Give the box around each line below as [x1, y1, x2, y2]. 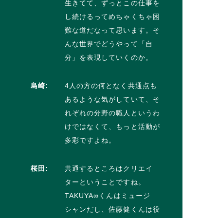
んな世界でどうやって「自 [64, 39, 153, 48]
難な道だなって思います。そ [64, 26, 161, 34]
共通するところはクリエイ [64, 164, 153, 172]
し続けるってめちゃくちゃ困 [64, 12, 161, 20]
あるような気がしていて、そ [64, 95, 161, 103]
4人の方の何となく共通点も [64, 81, 158, 90]
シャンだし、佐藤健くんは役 [64, 205, 161, 213]
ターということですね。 [64, 178, 145, 186]
